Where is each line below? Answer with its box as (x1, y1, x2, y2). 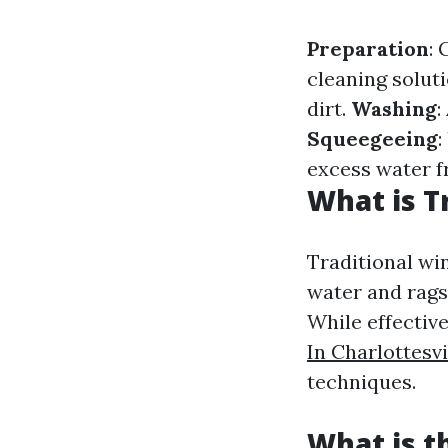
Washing (351, 96, 437, 121)
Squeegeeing (307, 126, 438, 151)
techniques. (307, 369, 416, 394)
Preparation (307, 36, 429, 61)
